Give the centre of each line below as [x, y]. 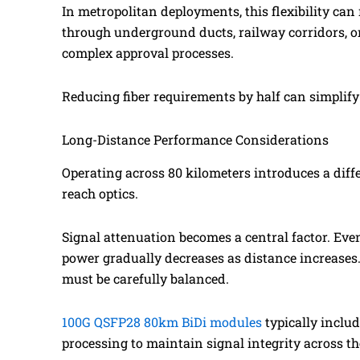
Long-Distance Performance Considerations [195, 139]
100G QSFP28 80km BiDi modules [162, 321]
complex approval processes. [148, 52]
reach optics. [100, 193]
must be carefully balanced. [145, 278]
